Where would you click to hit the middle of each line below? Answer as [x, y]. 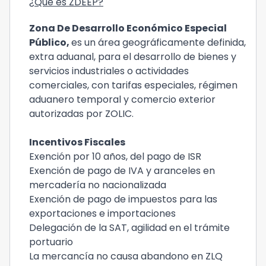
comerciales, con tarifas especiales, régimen [133, 85]
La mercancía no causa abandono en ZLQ [126, 256]
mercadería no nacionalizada [98, 185]
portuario [51, 242]
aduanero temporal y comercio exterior [122, 99]
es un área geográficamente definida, [159, 42]
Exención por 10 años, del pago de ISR [115, 156]
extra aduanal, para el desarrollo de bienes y [133, 57]
